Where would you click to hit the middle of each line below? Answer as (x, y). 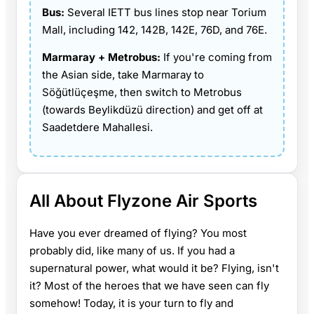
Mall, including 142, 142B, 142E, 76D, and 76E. (155, 29)
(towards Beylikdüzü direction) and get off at (152, 109)
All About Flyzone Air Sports (143, 200)
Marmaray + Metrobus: (103, 57)
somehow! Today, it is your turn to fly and (131, 303)
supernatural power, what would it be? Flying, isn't (154, 268)
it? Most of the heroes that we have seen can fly (149, 285)
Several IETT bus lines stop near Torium (167, 12)
